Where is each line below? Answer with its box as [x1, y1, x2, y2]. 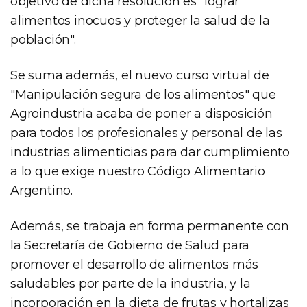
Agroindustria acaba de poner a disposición [10, 106, 273, 121]
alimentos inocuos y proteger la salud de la [10, 12, 270, 28]
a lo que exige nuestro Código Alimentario [10, 163, 265, 179]
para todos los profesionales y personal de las [10, 125, 282, 140]
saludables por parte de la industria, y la [10, 275, 251, 291]
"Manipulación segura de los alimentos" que [10, 86, 276, 102]
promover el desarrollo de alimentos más [10, 256, 259, 272]
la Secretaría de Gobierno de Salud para [10, 237, 250, 253]
